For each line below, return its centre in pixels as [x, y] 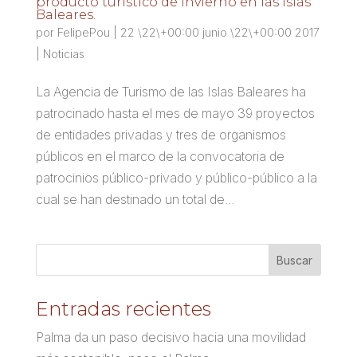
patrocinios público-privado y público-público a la [176, 178]
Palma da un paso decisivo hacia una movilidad [171, 337]
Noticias [63, 54]
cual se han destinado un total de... [135, 200]
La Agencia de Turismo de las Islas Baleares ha [171, 92]
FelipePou [83, 33]
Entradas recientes [123, 309]
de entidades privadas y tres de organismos [161, 135]
